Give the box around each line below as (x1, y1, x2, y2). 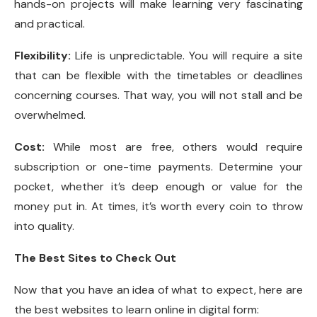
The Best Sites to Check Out (14, 250, 176, 266)
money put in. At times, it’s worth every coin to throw (14, 199, 303, 214)
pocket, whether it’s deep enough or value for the (14, 179, 303, 195)
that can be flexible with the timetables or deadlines (14, 68, 303, 83)
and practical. (14, 16, 85, 32)
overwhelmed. (14, 108, 86, 123)
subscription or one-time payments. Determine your (14, 159, 303, 175)
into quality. (14, 219, 74, 234)
